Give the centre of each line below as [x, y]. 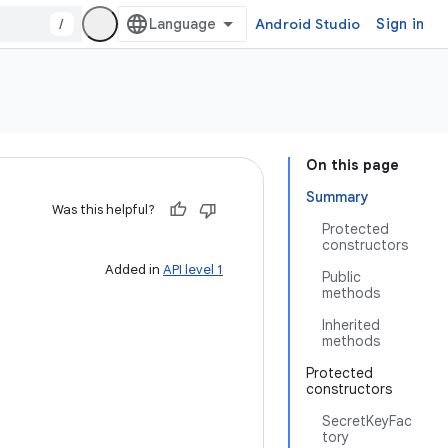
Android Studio [307, 24]
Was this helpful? [103, 209]
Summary [337, 197]
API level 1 [193, 269]
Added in [134, 269]
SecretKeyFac [367, 421]
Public [341, 277]
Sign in [400, 24]
